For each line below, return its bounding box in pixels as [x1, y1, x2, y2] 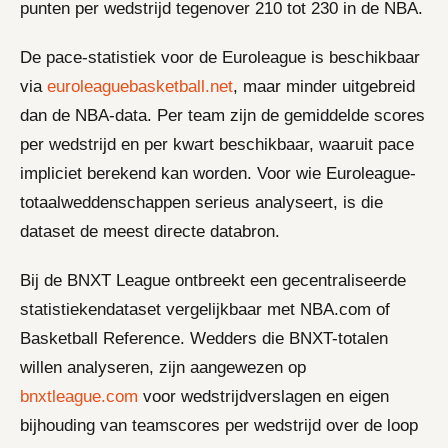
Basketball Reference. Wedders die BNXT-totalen [20, 328, 388, 348]
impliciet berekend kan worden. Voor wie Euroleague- [20, 163, 416, 183]
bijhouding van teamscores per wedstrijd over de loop [20, 415, 418, 435]
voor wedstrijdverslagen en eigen [138, 386, 389, 406]
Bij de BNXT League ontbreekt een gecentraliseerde [20, 270, 406, 290]
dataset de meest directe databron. [20, 221, 280, 241]
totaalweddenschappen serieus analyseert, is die [20, 192, 383, 212]
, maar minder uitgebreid [233, 76, 415, 96]
